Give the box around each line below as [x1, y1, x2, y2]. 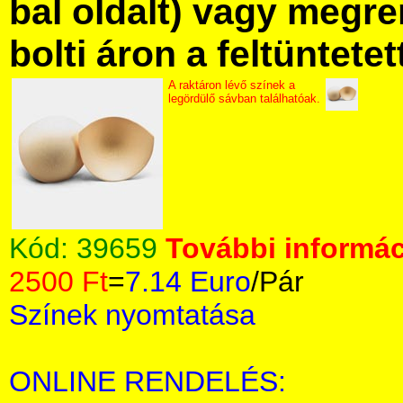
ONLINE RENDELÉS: [9, 365, 286, 398]
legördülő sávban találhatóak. [168, 92, 320, 105]
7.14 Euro [125, 265, 251, 298]
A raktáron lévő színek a [168, 78, 295, 92]
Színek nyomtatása [9, 299, 255, 331]
